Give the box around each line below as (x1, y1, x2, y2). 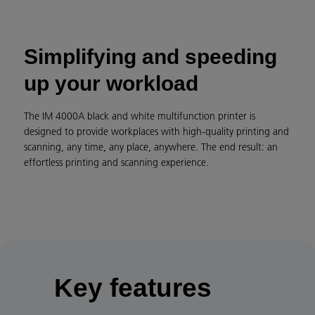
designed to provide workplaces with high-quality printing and (24, 125, 289, 138)
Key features (12, 273, 212, 302)
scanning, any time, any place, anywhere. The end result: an (24, 141, 278, 153)
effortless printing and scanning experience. (24, 156, 212, 169)
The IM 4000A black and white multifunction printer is (24, 110, 255, 122)
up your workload (24, 72, 198, 95)
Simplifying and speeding (24, 45, 277, 68)
